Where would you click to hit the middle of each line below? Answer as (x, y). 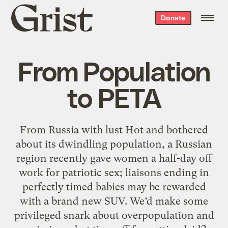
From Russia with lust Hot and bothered (114, 130)
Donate (173, 18)
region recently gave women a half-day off (114, 158)
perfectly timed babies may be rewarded (114, 187)
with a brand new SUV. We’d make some (114, 201)
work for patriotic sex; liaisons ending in (114, 172)
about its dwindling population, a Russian (114, 144)
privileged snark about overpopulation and (114, 215)
